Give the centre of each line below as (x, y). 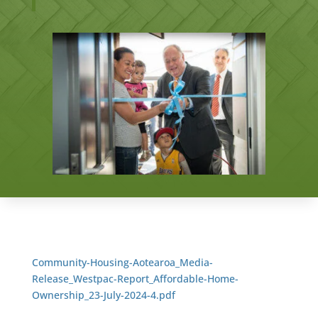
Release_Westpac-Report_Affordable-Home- (135, 278)
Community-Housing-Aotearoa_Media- (122, 262)
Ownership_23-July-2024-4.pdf (103, 295)
